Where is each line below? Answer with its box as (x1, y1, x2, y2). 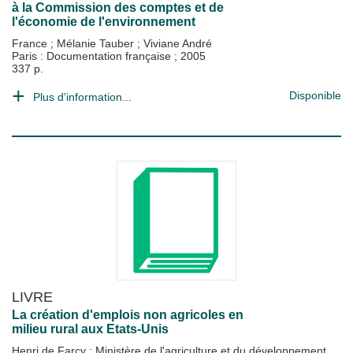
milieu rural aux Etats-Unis (12, 322, 169, 336)
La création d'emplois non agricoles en (12, 308, 243, 321)
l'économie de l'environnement (12, 15, 195, 28)
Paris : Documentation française (12, 50, 174, 62)
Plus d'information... (33, 91, 132, 103)
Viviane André (143, 37, 212, 50)
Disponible (289, 89, 341, 102)
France (12, 37, 50, 50)
